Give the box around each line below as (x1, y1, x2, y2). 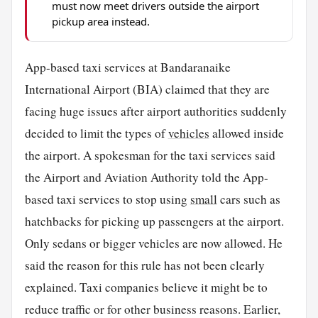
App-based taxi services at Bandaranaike (24, 58, 231, 75)
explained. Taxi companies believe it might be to (24, 278, 268, 295)
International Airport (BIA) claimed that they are (24, 80, 270, 97)
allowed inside (209, 124, 284, 141)
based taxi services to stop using (24, 190, 190, 207)
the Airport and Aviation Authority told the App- (24, 168, 268, 185)
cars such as (216, 190, 280, 207)
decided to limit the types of (24, 124, 168, 141)
